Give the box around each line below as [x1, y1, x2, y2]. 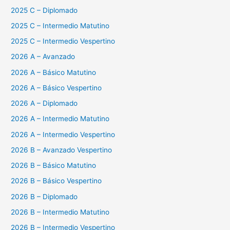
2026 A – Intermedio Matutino [11, 114, 110, 123]
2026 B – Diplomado [11, 192, 78, 201]
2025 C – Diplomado [11, 6, 78, 14]
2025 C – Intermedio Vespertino [11, 37, 116, 46]
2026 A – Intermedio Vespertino [11, 130, 116, 139]
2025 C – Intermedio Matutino [11, 21, 110, 30]
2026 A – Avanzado [11, 52, 75, 61]
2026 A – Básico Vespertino [11, 83, 102, 92]
